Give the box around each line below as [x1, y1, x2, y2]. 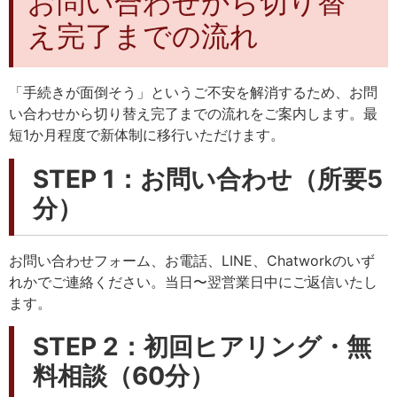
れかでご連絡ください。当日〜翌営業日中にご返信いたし [9, 272, 378, 291]
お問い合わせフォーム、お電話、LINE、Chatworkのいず [9, 251, 375, 269]
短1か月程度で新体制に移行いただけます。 [9, 126, 284, 144]
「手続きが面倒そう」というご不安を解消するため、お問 [9, 83, 378, 102]
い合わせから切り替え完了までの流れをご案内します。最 [9, 105, 378, 123]
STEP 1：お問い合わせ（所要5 [33, 163, 383, 194]
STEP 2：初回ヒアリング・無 [33, 331, 371, 362]
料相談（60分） [33, 361, 214, 392]
